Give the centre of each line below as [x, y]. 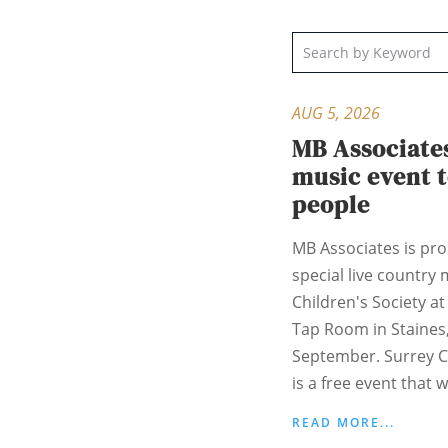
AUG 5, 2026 [336, 113]
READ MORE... [343, 423]
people [331, 205]
